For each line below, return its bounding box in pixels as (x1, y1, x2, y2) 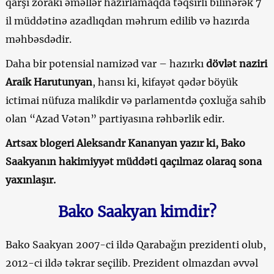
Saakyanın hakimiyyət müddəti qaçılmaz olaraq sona (5, 155, 262, 168)
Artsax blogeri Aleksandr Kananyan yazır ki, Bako (5, 136, 245, 149)
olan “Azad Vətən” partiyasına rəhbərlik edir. (5, 112, 224, 125)
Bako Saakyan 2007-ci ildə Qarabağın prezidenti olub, (5, 238, 266, 251)
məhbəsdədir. (5, 32, 72, 45)
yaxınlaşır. (5, 173, 56, 186)
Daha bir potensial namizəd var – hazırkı (5, 57, 206, 70)
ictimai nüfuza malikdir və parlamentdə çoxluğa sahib (5, 94, 266, 106)
